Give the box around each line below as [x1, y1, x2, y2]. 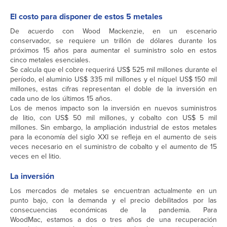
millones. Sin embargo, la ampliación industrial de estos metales [10, 122, 217, 133]
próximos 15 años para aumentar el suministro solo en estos [10, 45, 217, 56]
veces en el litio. [10, 151, 61, 162]
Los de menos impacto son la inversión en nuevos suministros [10, 103, 217, 114]
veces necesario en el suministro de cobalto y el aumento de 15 [10, 141, 217, 153]
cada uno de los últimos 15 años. [10, 93, 112, 104]
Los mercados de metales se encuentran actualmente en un [10, 185, 217, 197]
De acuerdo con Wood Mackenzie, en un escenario [10, 26, 217, 37]
